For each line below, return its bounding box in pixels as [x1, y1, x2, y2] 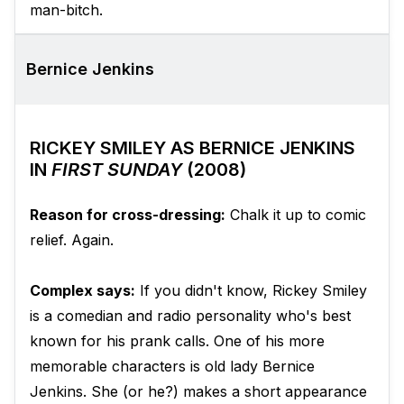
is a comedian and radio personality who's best [30, 307, 351, 326]
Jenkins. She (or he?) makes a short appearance [30, 382, 367, 401]
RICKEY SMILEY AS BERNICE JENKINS [30, 137, 355, 160]
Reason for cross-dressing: [30, 206, 225, 225]
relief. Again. [30, 231, 114, 250]
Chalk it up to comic [225, 206, 366, 225]
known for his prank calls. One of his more [30, 332, 325, 351]
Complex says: [30, 281, 135, 300]
